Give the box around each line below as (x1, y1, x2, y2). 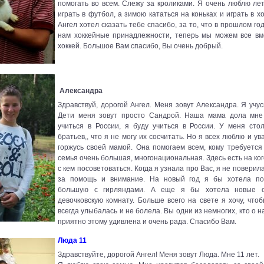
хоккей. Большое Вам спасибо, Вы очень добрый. (58, 42, 223, 51)
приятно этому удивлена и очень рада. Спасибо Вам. (58, 217, 236, 226)
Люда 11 (58, 236, 87, 245)
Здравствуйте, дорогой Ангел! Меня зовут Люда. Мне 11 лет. (58, 250, 261, 259)
